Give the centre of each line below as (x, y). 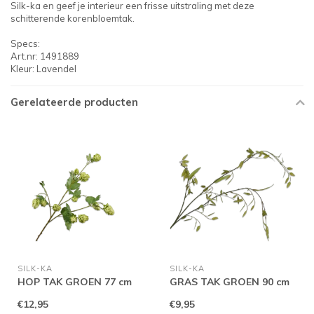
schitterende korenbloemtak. (73, 18)
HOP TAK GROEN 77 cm (75, 281)
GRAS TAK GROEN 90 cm (229, 281)
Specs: (25, 43)
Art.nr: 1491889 (45, 56)
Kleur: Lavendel (43, 69)
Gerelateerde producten (74, 102)
